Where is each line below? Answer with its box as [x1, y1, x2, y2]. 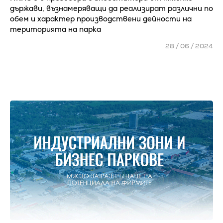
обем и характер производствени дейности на [10, 14, 192, 23]
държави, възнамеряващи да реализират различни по [10, 3, 213, 13]
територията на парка [10, 24, 101, 34]
